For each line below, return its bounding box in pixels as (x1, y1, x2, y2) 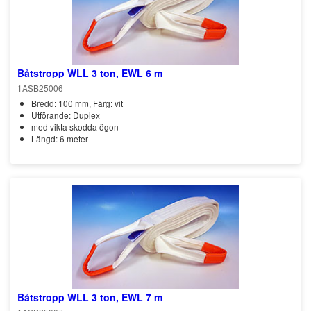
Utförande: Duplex (31, 109, 100, 121)
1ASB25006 (17, 82, 63, 94)
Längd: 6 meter (31, 133, 88, 144)
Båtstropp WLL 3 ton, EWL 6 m (17, 66, 162, 80)
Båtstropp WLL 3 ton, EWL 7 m (17, 290, 162, 304)
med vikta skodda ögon (31, 121, 119, 133)
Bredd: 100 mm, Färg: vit (31, 97, 123, 109)
